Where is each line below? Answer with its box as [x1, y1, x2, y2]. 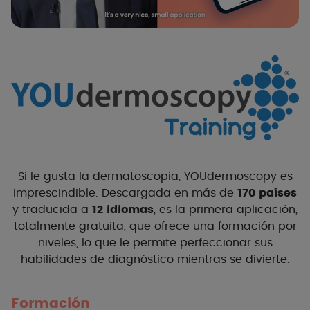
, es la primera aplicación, [154, 204, 298, 216]
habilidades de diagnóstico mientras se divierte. [20, 254, 290, 266]
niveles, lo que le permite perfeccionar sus [37, 237, 273, 249]
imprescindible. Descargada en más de [13, 188, 237, 199]
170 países [237, 188, 297, 199]
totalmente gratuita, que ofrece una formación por [13, 221, 297, 232]
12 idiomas [92, 204, 154, 216]
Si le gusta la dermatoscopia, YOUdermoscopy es [17, 171, 293, 183]
